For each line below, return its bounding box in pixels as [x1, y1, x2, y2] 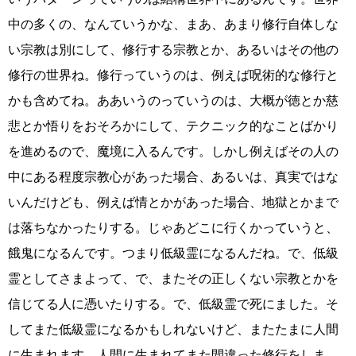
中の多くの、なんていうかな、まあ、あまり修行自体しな [8, 17, 339, 32]
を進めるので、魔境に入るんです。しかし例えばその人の [8, 145, 339, 159]
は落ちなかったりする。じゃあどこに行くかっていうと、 [8, 221, 339, 235]
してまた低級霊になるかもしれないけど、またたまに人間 [8, 323, 339, 337]
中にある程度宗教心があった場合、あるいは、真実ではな [8, 170, 339, 184]
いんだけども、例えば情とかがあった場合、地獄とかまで [8, 195, 339, 210]
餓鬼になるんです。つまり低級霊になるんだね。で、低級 [8, 246, 339, 261]
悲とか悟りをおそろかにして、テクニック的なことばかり [8, 119, 339, 133]
